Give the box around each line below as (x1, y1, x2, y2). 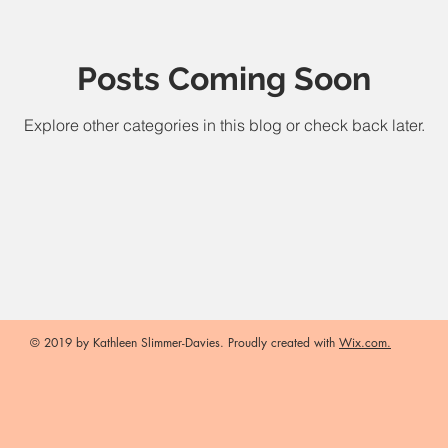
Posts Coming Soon (77, 60, 371, 97)
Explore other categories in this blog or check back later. (23, 115, 425, 135)
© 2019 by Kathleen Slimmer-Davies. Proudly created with (30, 334, 339, 351)
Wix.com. (339, 334, 391, 351)
